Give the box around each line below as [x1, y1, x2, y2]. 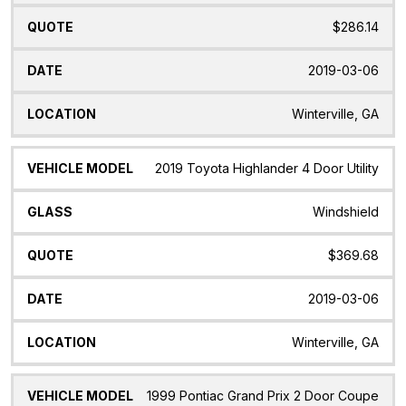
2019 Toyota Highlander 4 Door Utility [155, 159, 379, 176]
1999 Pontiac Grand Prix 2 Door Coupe [147, 388, 379, 404]
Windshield [313, 203, 379, 219]
